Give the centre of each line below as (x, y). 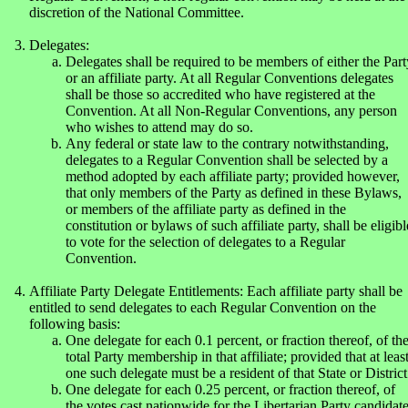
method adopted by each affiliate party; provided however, (233, 176)
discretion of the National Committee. (137, 12)
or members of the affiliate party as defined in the (206, 209)
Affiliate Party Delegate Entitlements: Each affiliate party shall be (216, 291)
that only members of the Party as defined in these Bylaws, (234, 193)
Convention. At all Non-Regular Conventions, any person (231, 111)
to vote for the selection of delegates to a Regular (205, 242)
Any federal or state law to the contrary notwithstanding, (227, 143)
